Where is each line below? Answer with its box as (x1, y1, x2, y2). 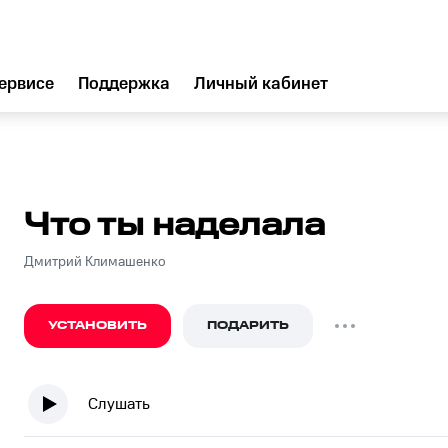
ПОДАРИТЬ (207, 317, 289, 334)
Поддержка (78, 74, 170, 94)
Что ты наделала (24, 207, 325, 244)
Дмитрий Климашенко (24, 254, 166, 270)
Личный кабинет (194, 74, 328, 94)
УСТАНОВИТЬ (48, 317, 147, 334)
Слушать (88, 394, 150, 414)
